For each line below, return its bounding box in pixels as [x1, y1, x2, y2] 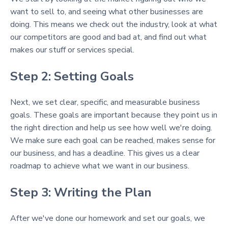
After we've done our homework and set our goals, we [10, 213, 205, 224]
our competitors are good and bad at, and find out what [10, 32, 207, 43]
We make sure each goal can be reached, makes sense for [10, 135, 215, 146]
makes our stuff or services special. [10, 44, 134, 55]
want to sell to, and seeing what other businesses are [10, 6, 203, 17]
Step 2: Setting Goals [10, 68, 134, 84]
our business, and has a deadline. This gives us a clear [10, 148, 199, 159]
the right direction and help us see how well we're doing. [10, 122, 212, 133]
